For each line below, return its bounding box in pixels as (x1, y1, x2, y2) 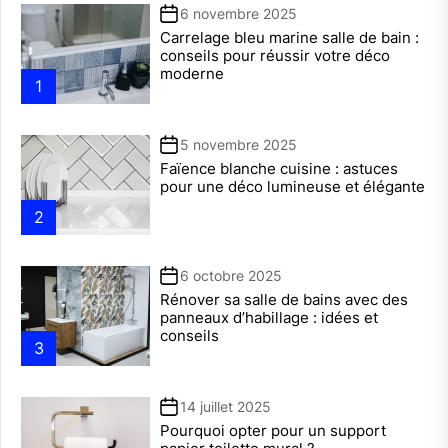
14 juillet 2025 (179, 398, 271, 416)
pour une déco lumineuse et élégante (159, 177, 425, 197)
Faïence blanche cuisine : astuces (159, 159, 398, 179)
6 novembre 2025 (179, 5, 297, 23)
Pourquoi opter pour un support (159, 421, 386, 441)
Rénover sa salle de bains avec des (159, 290, 408, 310)
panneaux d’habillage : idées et (159, 308, 378, 328)
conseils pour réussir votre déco (159, 46, 390, 66)
